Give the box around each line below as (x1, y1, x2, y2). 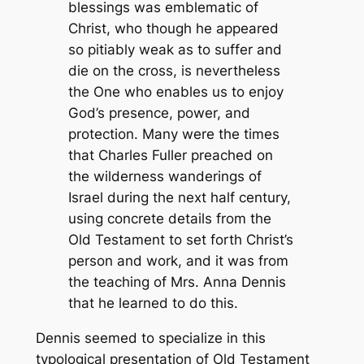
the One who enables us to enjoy (67, 84, 284, 101)
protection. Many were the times (67, 126, 279, 143)
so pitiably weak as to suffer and (67, 41, 282, 58)
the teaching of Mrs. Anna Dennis (67, 274, 286, 291)
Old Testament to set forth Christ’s (67, 232, 293, 249)
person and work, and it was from (67, 253, 288, 270)
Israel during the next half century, (67, 189, 291, 206)
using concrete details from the (67, 210, 271, 227)
